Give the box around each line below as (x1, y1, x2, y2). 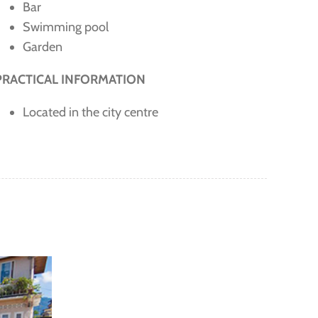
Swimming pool (22, 19, 109, 35)
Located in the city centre (22, 104, 158, 121)
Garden (22, 39, 62, 55)
